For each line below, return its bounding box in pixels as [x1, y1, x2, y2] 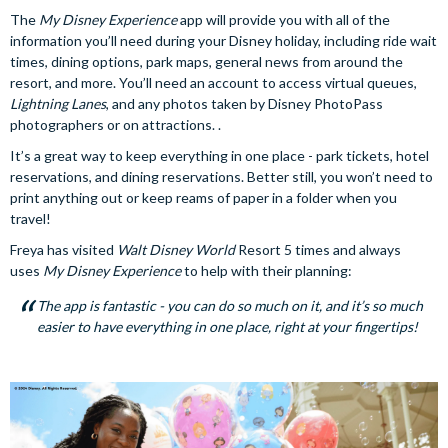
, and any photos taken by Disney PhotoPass [106, 95, 383, 112]
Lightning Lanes [10, 95, 106, 112]
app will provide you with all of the [177, 11, 390, 28]
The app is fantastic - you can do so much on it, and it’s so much [37, 297, 423, 314]
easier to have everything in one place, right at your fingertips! [37, 318, 418, 335]
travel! [10, 210, 51, 227]
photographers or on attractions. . [10, 116, 221, 133]
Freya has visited [10, 241, 117, 258]
